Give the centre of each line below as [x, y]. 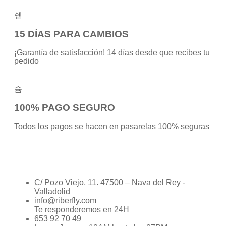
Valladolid [52, 192]
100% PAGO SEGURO [65, 108]
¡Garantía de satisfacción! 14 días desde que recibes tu [112, 53]
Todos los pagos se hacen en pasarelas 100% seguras [112, 127]
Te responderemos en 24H [82, 210]
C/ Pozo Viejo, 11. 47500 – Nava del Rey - [110, 183]
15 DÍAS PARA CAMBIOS [71, 34]
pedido [26, 61]
